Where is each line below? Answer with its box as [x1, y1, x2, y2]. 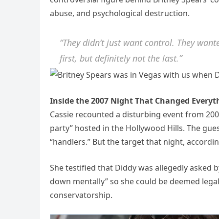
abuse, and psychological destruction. [50, 8, 190, 19]
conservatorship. [50, 190, 112, 201]
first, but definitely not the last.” [60, 52, 182, 64]
